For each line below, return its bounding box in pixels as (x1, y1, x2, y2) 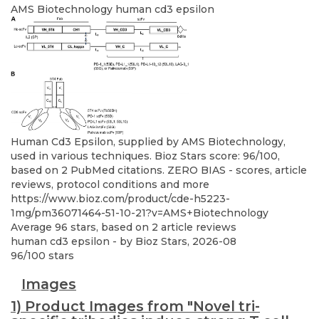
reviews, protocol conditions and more (11, 177, 209, 191)
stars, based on (68, 220, 152, 234)
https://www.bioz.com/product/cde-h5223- (11, 192, 230, 205)
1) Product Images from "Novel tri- (11, 297, 260, 315)
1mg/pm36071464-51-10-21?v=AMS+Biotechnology (11, 206, 268, 219)
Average (11, 220, 55, 234)
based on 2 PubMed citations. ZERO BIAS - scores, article (11, 163, 307, 177)
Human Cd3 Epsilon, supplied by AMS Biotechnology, (11, 135, 286, 148)
